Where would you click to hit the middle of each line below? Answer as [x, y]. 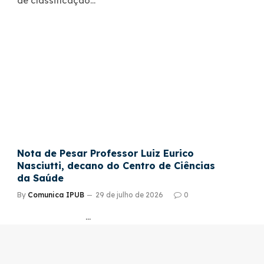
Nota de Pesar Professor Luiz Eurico [105, 153]
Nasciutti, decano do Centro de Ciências [116, 165]
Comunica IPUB [56, 194]
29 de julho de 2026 [129, 194]
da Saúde [40, 178]
